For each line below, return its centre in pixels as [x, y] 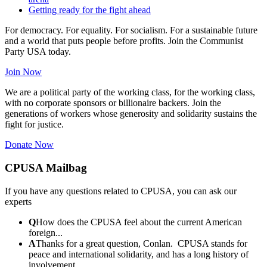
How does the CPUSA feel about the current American [139, 222]
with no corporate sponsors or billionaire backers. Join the [113, 103]
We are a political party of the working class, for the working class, [130, 92]
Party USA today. [38, 52]
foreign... [46, 232]
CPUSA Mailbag [46, 167]
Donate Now [29, 145]
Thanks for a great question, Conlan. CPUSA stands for [142, 243]
